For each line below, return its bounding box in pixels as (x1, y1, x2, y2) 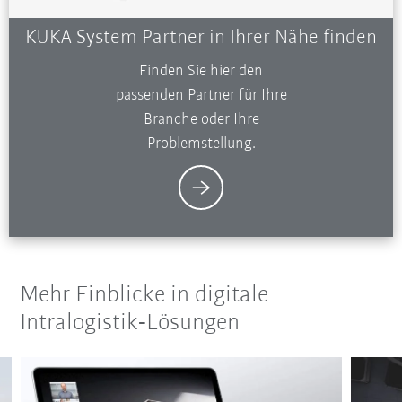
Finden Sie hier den (139, 62, 263, 80)
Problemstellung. (146, 135, 256, 153)
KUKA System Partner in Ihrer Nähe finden (25, 27, 377, 48)
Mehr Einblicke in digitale (20, 283, 269, 308)
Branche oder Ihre (143, 110, 259, 128)
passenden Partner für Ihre (115, 86, 287, 104)
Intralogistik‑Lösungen (20, 310, 240, 336)
